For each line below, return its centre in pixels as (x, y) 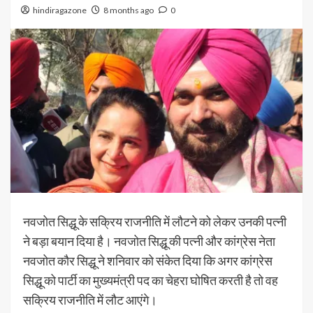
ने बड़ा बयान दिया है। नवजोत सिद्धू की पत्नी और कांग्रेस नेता (149, 241)
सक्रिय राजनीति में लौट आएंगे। (90, 300)
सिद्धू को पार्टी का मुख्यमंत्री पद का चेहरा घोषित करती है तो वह (151, 281)
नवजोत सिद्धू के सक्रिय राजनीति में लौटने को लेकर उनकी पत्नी (155, 222)
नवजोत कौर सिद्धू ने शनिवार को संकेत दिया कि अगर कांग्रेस (148, 261)
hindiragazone (60, 10)
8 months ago (129, 10)
